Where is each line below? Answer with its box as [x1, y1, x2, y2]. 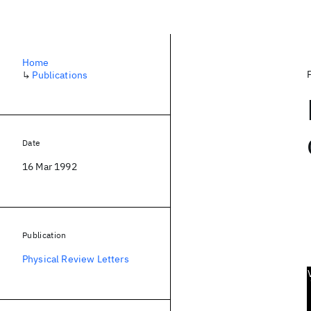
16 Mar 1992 [22, 160, 77, 173]
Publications [32, 69, 88, 81]
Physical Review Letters [22, 253, 129, 265]
